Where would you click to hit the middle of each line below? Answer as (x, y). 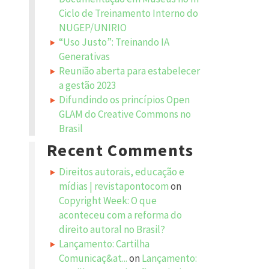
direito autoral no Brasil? (112, 229)
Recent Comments (120, 150)
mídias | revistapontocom (114, 186)
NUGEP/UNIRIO (93, 28)
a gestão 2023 (87, 85)
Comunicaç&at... (93, 258)
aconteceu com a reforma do (120, 215)
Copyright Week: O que (108, 201)
